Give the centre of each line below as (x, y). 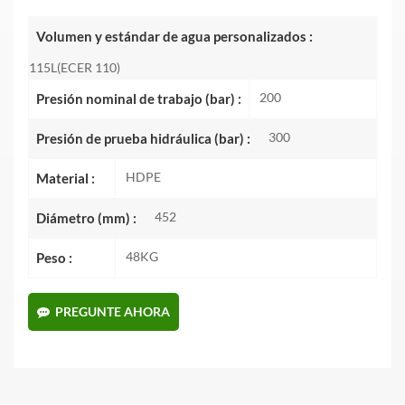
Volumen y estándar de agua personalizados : (174, 37)
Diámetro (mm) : (86, 218)
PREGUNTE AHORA (113, 312)
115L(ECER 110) (75, 68)
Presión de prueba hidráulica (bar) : (143, 139)
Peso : (54, 258)
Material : (66, 179)
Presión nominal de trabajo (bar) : (139, 99)
